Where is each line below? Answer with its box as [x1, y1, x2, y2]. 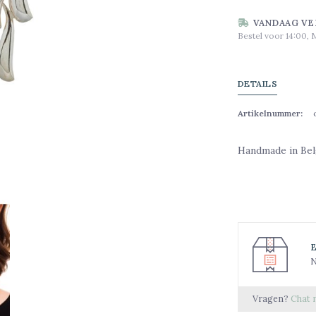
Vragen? [252, 292, 291, 304]
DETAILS [237, 78, 277, 89]
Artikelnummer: [237, 107, 303, 119]
